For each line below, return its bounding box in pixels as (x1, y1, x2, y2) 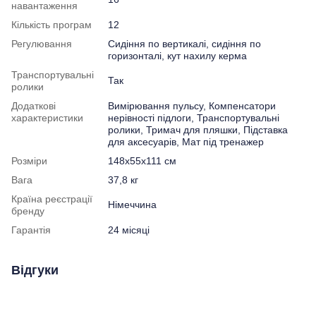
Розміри (11, 154, 47, 166)
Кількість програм (11, 18, 92, 30)
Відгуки (11, 262, 59, 277)
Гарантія (11, 224, 51, 236)
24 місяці (108, 224, 150, 236)
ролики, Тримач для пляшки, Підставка (108, 123, 288, 135)
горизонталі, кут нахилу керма (108, 49, 247, 61)
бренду (11, 205, 44, 217)
